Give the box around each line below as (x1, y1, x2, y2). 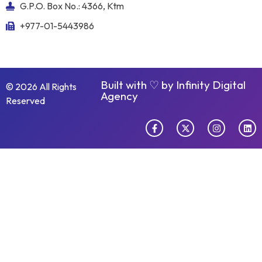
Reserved (6, 95, 45, 106)
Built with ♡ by (100, 78, 176, 92)
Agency (100, 89, 138, 103)
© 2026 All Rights (6, 81, 77, 92)
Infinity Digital (175, 78, 246, 92)
